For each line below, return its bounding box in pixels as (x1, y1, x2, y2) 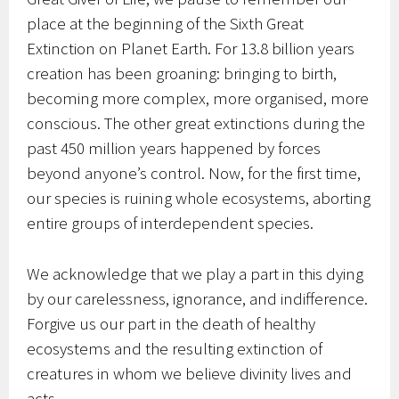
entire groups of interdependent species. (27, 212, 314, 234)
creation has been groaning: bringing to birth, (27, 62, 338, 85)
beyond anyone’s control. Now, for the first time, (27, 162, 362, 184)
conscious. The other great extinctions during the (27, 112, 366, 134)
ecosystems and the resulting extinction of (27, 337, 323, 359)
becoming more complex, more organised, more (27, 87, 370, 110)
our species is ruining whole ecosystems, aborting (27, 187, 371, 209)
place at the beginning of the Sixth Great (27, 12, 305, 35)
